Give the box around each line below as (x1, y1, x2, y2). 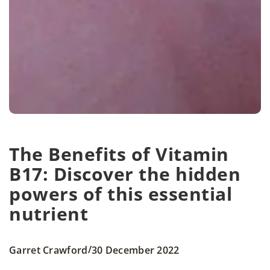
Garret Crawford (9, 243, 88, 257)
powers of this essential (9, 181, 232, 207)
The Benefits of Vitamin (9, 142, 229, 167)
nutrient (9, 201, 88, 227)
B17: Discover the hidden (9, 162, 240, 187)
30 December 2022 (91, 243, 180, 257)
